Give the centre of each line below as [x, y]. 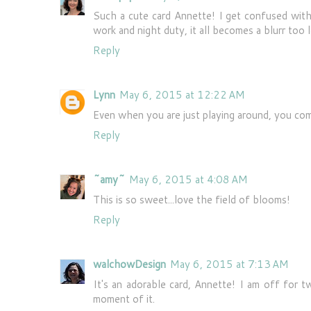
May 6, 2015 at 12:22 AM [182, 95]
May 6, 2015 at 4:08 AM [188, 179]
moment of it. [124, 299]
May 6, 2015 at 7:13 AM [229, 264]
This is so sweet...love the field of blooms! [192, 199]
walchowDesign [129, 264]
